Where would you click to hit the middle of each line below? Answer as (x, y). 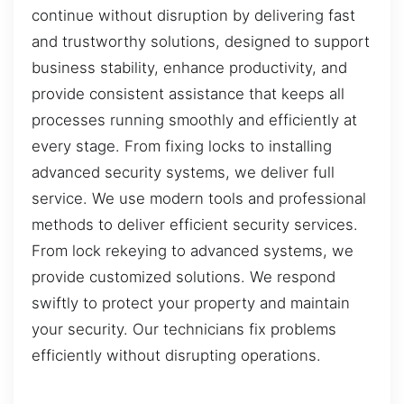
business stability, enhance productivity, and (189, 68)
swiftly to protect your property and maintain (191, 303)
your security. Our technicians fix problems (184, 330)
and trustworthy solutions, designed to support (201, 42)
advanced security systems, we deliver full (183, 173)
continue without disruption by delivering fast (193, 16)
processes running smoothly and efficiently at (194, 120)
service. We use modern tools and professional (199, 199)
